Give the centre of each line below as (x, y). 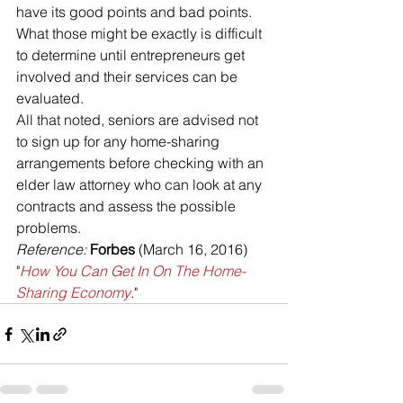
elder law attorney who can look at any (141, 184)
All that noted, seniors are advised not (139, 120)
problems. (49, 228)
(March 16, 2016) (193, 249)
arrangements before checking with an (142, 163)
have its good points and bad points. (136, 12)
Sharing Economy (73, 292)
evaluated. (50, 98)
